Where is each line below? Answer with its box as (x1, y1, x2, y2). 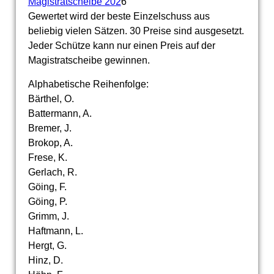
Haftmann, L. (28, 226, 83, 237)
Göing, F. (28, 182, 67, 193)
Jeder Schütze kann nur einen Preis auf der (28, 40, 215, 51)
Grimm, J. (28, 211, 69, 222)
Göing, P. (28, 196, 67, 207)
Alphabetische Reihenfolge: (28, 79, 149, 90)
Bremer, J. (28, 123, 72, 134)
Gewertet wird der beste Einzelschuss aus (28, 11, 210, 22)
